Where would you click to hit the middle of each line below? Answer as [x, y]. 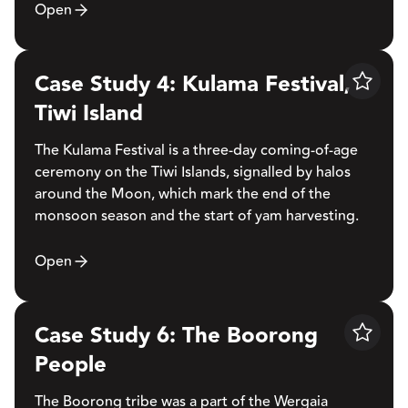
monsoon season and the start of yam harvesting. [197, 215]
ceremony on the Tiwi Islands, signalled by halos [193, 172]
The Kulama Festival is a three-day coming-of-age [196, 150]
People [71, 365]
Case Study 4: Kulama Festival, [193, 84]
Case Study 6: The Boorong [176, 336]
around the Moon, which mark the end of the [183, 194]
